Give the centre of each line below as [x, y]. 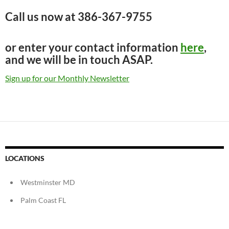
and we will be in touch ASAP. [79, 59]
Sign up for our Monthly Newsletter [67, 78]
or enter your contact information [93, 47]
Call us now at [41, 16]
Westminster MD [48, 182]
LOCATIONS [25, 158]
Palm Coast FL [43, 200]
